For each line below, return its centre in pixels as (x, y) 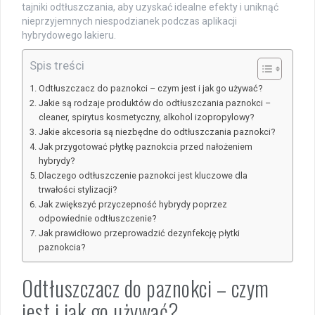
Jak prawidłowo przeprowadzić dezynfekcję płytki (139, 233)
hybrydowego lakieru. (69, 35)
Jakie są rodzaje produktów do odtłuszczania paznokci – (154, 103)
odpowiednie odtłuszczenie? (97, 218)
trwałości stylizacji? (77, 189)
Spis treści (57, 65)
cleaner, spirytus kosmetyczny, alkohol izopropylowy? (146, 117)
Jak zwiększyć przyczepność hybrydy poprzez (133, 204)
